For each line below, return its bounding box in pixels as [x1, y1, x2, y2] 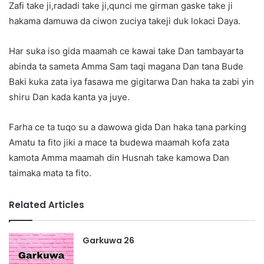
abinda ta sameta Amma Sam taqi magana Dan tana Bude [9, 61, 243, 72]
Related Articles [9, 199, 84, 212]
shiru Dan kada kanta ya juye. [9, 91, 130, 103]
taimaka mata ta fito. [9, 167, 91, 179]
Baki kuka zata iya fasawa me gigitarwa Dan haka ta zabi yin [9, 76, 254, 88]
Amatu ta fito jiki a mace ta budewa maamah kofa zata [9, 137, 229, 148]
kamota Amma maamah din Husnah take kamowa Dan [9, 152, 229, 164]
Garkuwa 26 [82, 235, 135, 247]
